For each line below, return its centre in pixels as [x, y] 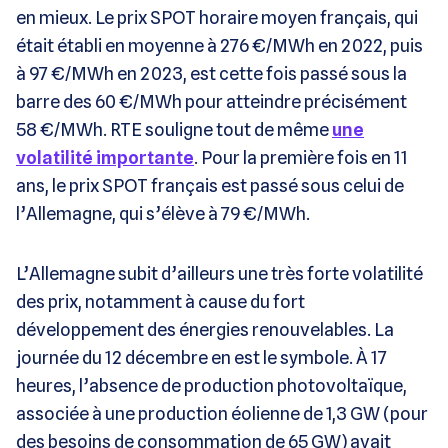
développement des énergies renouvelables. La [205, 329]
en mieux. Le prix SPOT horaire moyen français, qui [217, 17]
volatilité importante [105, 157]
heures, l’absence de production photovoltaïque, [211, 385]
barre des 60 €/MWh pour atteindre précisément [211, 101]
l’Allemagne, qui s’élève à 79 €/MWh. [163, 213]
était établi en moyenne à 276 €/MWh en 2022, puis [219, 45]
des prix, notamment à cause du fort [160, 301]
